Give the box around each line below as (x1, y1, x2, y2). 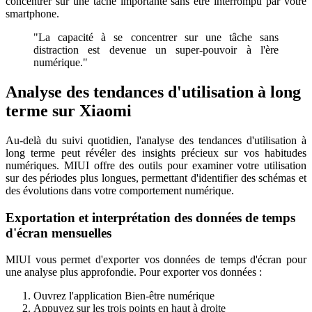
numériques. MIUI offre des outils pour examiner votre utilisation (6, 159, 306, 171)
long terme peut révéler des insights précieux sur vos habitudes (6, 146, 306, 159)
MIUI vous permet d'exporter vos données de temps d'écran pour (6, 253, 306, 266)
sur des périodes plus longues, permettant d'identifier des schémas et (6, 171, 306, 184)
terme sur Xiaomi (6, 101, 132, 120)
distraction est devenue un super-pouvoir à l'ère (33, 44, 279, 56)
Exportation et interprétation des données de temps (6, 210, 295, 225)
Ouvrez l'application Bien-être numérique (33, 290, 214, 302)
